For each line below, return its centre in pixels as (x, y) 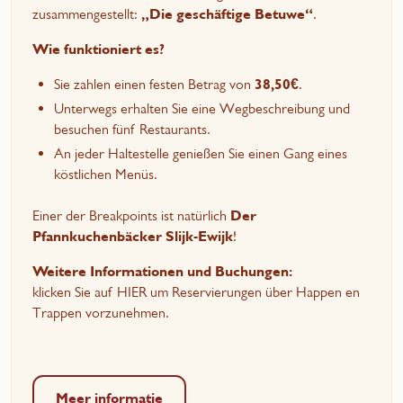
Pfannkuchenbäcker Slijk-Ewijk (133, 237)
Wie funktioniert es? (99, 49)
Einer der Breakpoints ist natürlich (132, 216)
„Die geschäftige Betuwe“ (228, 14)
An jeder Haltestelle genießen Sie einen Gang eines (201, 153)
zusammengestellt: (87, 14)
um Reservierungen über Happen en (254, 292)
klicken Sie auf (75, 292)
